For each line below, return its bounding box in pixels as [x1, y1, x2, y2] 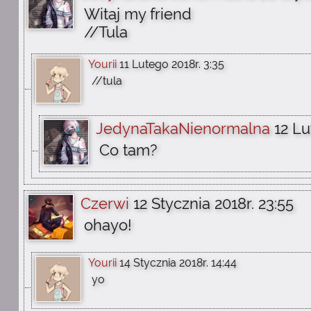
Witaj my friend [84, 5, 192, 23]
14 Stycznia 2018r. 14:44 [119, 256, 237, 269]
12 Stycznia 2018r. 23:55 [133, 194, 294, 212]
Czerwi [81, 194, 129, 212]
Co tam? [99, 141, 157, 159]
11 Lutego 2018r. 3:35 [119, 58, 224, 71]
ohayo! [84, 216, 132, 234]
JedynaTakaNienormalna [96, 119, 270, 137]
